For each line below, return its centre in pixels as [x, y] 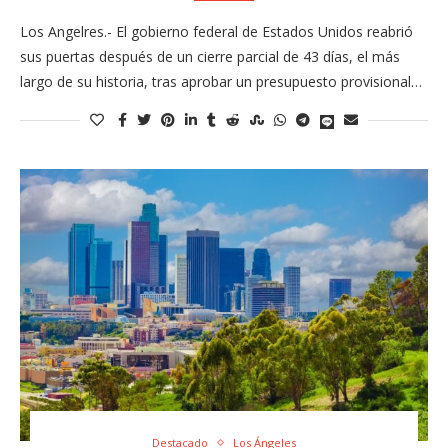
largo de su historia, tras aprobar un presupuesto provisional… [221, 82]
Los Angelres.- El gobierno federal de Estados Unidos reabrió [216, 32]
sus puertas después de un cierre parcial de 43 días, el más [210, 57]
